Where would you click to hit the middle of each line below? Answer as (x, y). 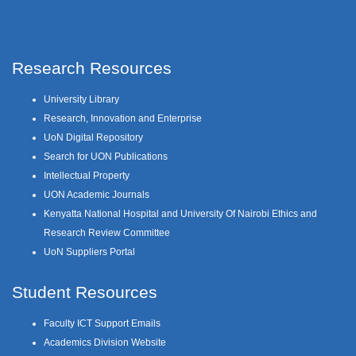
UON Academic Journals (97, 194)
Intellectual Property (87, 175)
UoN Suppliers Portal (89, 252)
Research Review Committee (107, 232)
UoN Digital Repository (93, 137)
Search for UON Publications (106, 156)
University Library (81, 99)
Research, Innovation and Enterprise (123, 118)
